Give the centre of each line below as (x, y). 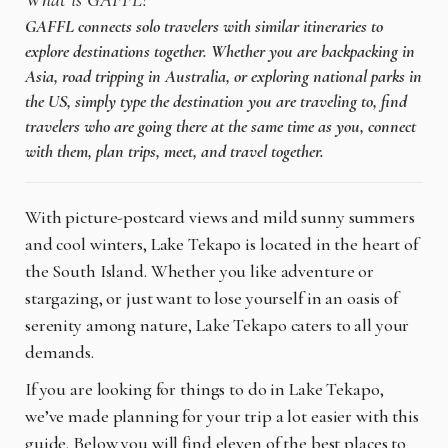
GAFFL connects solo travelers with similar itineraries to (204, 26)
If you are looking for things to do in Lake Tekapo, (204, 388)
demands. (61, 351)
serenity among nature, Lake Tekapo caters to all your (217, 324)
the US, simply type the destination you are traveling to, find (216, 101)
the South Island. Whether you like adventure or (200, 270)
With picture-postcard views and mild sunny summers (220, 216)
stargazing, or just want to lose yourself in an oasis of (211, 297)
